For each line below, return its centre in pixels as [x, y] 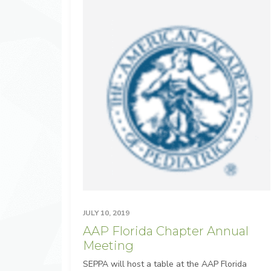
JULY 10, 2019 [106, 213]
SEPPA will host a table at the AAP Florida [165, 264]
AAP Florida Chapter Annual [166, 231]
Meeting [108, 245]
